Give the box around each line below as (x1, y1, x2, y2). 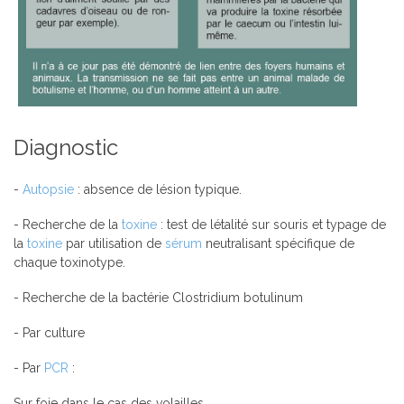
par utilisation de (62, 236, 165, 252)
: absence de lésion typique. (74, 182, 242, 197)
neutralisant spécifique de (202, 236, 354, 252)
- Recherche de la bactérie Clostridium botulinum (14, 290, 307, 306)
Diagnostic (14, 134, 124, 161)
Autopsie (23, 182, 74, 197)
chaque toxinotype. (14, 255, 125, 271)
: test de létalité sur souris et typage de (157, 217, 386, 233)
